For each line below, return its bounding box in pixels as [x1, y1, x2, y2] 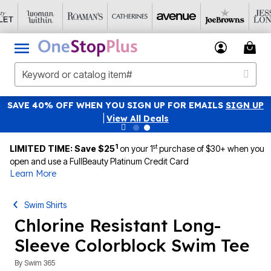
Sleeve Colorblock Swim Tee [15, 235, 250, 256]
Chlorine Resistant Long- [15, 215, 221, 236]
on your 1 [120, 143, 153, 154]
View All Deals [106, 113, 169, 124]
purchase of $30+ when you [157, 143, 264, 154]
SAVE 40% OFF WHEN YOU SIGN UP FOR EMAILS [7, 100, 226, 111]
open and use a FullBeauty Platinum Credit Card [10, 156, 189, 166]
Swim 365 [24, 258, 55, 267]
